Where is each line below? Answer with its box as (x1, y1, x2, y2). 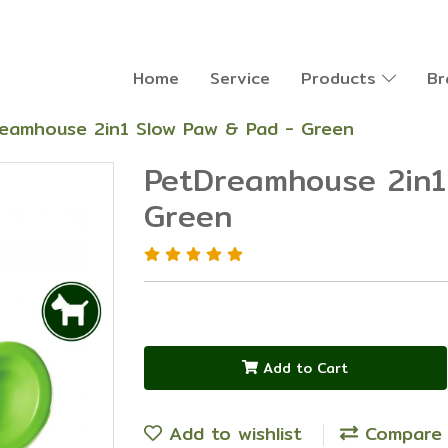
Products (300, 66, 382, 91)
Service (209, 66, 270, 91)
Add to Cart (263, 356, 349, 379)
